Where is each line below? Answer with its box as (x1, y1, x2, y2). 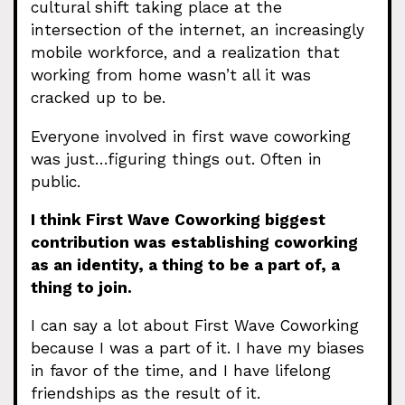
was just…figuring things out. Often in (31, 149, 322, 168)
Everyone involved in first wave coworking (31, 127, 351, 146)
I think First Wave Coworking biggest (31, 210, 325, 229)
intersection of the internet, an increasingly (31, 21, 364, 40)
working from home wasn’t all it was (31, 66, 311, 85)
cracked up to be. (31, 89, 165, 108)
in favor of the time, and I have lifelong (31, 362, 331, 380)
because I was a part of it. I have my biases (31, 339, 364, 357)
